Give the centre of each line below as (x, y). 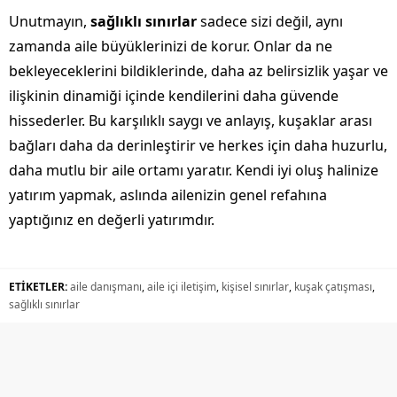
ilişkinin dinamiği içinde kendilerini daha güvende (174, 96)
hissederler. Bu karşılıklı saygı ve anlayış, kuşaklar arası (191, 121)
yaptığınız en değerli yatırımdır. (112, 220)
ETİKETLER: (38, 287)
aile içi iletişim (182, 287)
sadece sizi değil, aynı (270, 22)
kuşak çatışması (333, 287)
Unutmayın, (50, 22)
